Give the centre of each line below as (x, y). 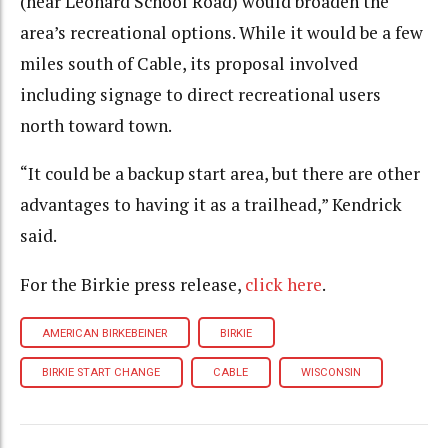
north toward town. (96, 125)
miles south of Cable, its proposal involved (189, 63)
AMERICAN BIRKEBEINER (105, 334)
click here (283, 284)
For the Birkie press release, (132, 284)
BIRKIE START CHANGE (101, 373)
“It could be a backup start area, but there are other (220, 174)
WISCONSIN (330, 373)
